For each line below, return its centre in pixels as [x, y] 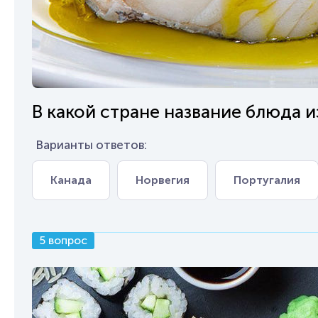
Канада [71, 180]
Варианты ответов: [91, 145]
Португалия [267, 180]
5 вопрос [63, 240]
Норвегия [163, 180]
